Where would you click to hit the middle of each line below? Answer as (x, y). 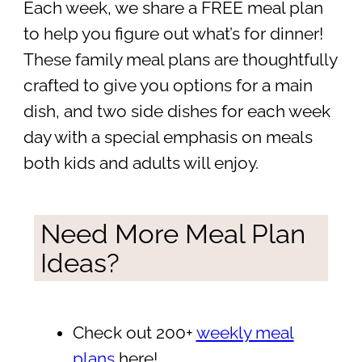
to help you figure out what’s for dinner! (173, 34)
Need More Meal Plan (173, 234)
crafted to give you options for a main (168, 86)
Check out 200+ (134, 333)
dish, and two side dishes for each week (177, 112)
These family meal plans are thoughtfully (180, 60)
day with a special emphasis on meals (168, 138)
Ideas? (80, 263)
